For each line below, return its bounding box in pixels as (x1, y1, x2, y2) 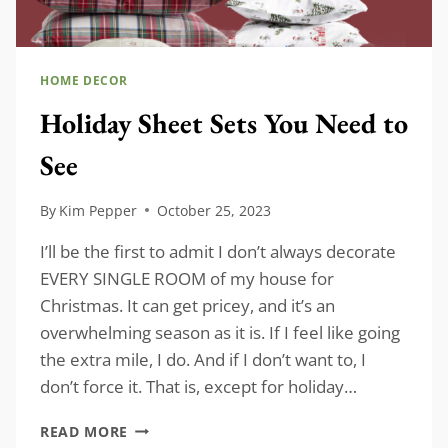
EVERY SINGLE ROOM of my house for (40, 266, 334, 290)
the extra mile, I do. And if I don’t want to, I (40, 347, 366, 371)
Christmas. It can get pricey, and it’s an (40, 293, 335, 317)
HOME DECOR (40, 72, 128, 89)
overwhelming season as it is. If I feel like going (40, 320, 400, 344)
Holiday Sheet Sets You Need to (40, 105, 408, 142)
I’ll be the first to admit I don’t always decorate (40, 239, 396, 263)
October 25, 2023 (157, 200, 272, 220)
